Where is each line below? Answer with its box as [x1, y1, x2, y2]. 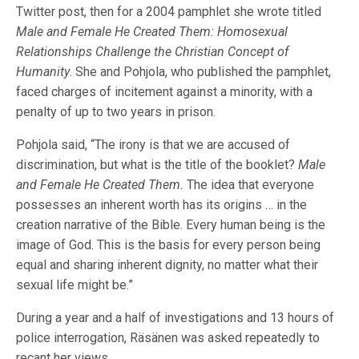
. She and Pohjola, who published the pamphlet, [70, 64, 332, 80]
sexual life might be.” [16, 277, 134, 293]
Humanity [16, 64, 70, 80]
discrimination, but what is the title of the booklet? [16, 157, 299, 173]
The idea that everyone [187, 177, 315, 193]
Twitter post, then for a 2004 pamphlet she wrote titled [16, 4, 322, 20]
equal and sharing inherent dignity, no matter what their [16, 257, 319, 273]
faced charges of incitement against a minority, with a [16, 84, 313, 100]
